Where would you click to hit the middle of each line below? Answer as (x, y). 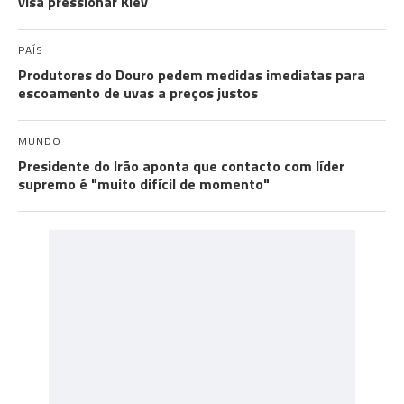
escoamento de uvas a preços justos (138, 93)
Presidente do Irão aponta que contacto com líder (181, 166)
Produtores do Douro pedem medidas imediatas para (192, 75)
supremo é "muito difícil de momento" (144, 184)
